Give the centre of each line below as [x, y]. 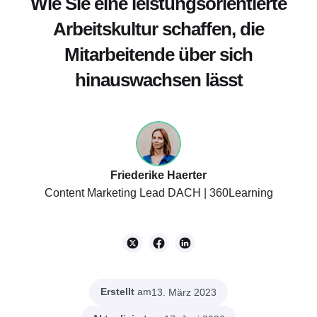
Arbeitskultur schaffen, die [158, 29]
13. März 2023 [184, 292]
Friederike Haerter [158, 175]
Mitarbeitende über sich [158, 54]
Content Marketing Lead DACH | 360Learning [158, 192]
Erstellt [117, 292]
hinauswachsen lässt [158, 80]
